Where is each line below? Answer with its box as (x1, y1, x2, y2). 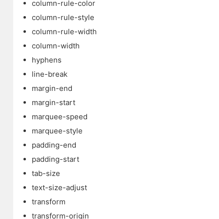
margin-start (31, 98, 75, 107)
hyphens (31, 55, 62, 65)
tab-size (31, 169, 60, 178)
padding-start (31, 154, 79, 164)
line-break (31, 69, 67, 79)
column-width (31, 41, 80, 50)
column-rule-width (31, 27, 97, 36)
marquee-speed (31, 112, 88, 121)
